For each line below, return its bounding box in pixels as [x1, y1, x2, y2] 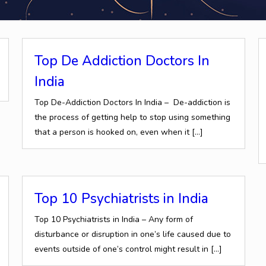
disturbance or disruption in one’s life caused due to [34, 229, 231, 240]
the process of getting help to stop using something [34, 112, 230, 123]
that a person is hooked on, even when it [34, 126, 189, 138]
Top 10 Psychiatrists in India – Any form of [34, 214, 193, 225]
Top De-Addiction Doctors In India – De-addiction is [34, 97, 230, 108]
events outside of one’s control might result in [34, 243, 208, 255]
